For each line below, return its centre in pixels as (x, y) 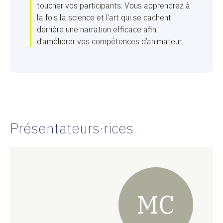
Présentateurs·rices (72, 128)
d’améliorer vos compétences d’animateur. (110, 41)
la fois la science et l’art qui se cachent (104, 17)
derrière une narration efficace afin (97, 29)
